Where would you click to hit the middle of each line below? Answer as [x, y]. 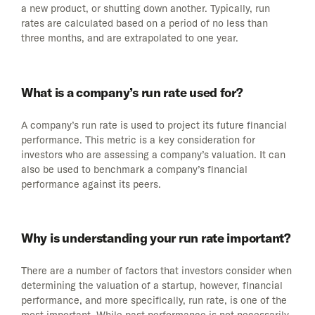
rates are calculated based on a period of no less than [144, 24]
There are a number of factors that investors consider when [156, 271]
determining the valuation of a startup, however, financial [152, 286]
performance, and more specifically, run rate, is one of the [154, 301]
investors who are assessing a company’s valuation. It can [153, 154]
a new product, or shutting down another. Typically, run [146, 9]
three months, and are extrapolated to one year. [130, 38]
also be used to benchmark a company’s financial [134, 169]
